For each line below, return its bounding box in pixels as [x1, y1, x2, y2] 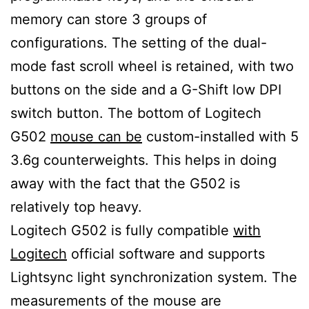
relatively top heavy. [10, 199, 146, 216]
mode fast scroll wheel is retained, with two [10, 58, 294, 75]
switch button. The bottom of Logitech [10, 105, 261, 122]
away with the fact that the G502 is [10, 175, 240, 192]
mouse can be [50, 128, 142, 146]
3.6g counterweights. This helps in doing [10, 152, 277, 169]
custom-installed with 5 [142, 128, 299, 146]
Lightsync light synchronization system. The [10, 269, 297, 286]
